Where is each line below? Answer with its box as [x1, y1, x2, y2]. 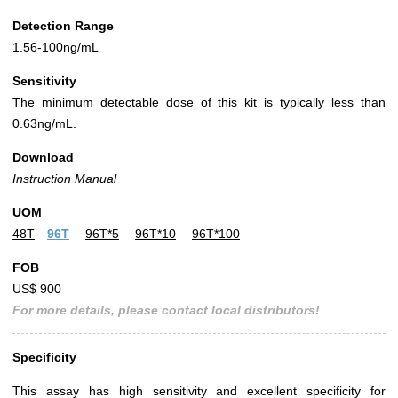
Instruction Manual [12, 171, 116, 187]
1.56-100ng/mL [12, 40, 99, 55]
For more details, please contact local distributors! [12, 303, 320, 318]
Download [12, 150, 74, 165]
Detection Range [12, 19, 114, 34]
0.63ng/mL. [12, 116, 76, 131]
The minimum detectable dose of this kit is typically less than [12, 95, 386, 110]
